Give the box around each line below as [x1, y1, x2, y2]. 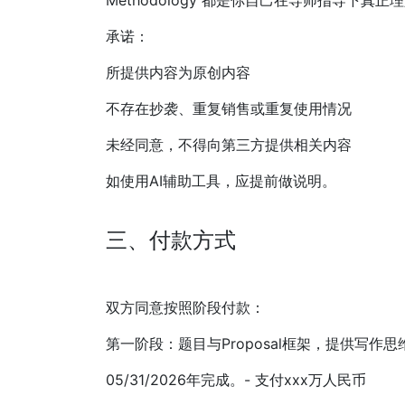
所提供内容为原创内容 [106, 63, 250, 82]
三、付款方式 [106, 227, 236, 254]
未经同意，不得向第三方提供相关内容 [106, 136, 352, 155]
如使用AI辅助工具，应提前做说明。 [106, 172, 336, 191]
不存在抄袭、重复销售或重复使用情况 [106, 99, 352, 118]
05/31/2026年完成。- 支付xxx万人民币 [106, 371, 366, 390]
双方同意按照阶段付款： [106, 298, 265, 317]
